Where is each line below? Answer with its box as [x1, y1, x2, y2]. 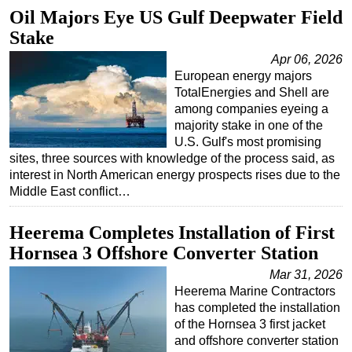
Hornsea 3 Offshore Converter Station [9, 243, 318, 264]
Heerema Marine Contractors [174, 284, 335, 299]
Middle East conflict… [9, 185, 130, 199]
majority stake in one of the [174, 119, 323, 133]
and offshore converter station [174, 334, 339, 348]
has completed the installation [174, 301, 340, 315]
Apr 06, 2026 [271, 53, 343, 67]
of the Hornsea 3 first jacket [174, 317, 325, 332]
